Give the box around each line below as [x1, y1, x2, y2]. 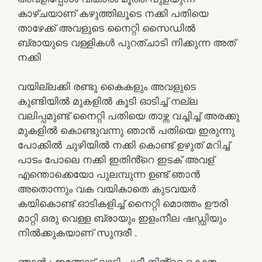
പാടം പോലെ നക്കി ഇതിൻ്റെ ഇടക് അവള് [18, 153, 214, 166]
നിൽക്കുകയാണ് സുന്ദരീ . [18, 226, 137, 239]
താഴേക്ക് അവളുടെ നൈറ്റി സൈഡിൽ [18, 22, 195, 34]
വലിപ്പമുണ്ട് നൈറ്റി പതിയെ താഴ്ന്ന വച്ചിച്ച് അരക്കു [18, 109, 239, 122]
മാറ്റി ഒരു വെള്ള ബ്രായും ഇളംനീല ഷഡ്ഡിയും [18, 212, 226, 224]
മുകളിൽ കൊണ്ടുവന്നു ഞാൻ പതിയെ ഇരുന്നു [18, 124, 235, 136]
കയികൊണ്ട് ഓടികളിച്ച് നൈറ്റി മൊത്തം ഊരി [18, 197, 228, 209]
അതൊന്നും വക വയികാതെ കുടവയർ [18, 182, 196, 195]
